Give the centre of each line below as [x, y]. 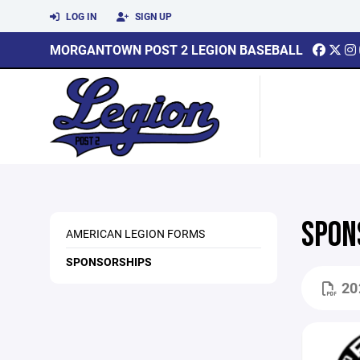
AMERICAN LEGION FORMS [135, 233]
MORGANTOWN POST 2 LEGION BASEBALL [176, 49]
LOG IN [80, 16]
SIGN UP [152, 16]
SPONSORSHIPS [109, 262]
